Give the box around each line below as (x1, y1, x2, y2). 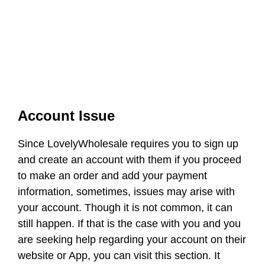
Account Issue (18, 108, 115, 124)
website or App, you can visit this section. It (18, 250, 220, 261)
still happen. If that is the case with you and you (18, 218, 241, 230)
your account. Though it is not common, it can (18, 202, 232, 214)
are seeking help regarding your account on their (18, 234, 246, 245)
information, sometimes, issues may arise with (18, 186, 235, 198)
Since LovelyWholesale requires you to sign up (18, 138, 238, 150)
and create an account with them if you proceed (18, 154, 241, 166)
